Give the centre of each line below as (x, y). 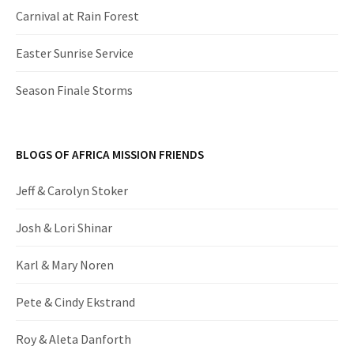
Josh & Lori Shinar (64, 228)
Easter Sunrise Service (75, 53)
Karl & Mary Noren (65, 265)
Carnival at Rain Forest (77, 16)
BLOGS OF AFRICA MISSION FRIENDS (110, 155)
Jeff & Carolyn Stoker (72, 191)
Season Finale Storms (74, 90)
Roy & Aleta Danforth (73, 339)
